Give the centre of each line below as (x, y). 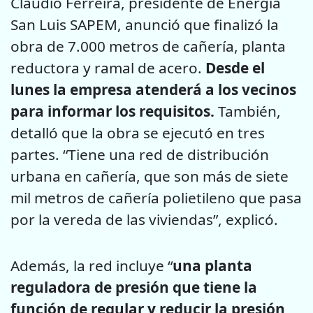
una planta (212, 265)
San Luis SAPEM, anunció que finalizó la (145, 24)
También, (248, 111)
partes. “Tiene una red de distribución (140, 154)
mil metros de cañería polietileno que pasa (156, 197)
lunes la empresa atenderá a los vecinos (153, 89)
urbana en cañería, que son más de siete (150, 176)
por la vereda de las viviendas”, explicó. (144, 219)
